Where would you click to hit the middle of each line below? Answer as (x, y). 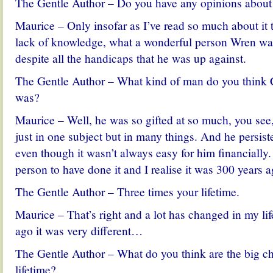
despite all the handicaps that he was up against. (131, 58)
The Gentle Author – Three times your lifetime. (127, 191)
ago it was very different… (79, 230)
